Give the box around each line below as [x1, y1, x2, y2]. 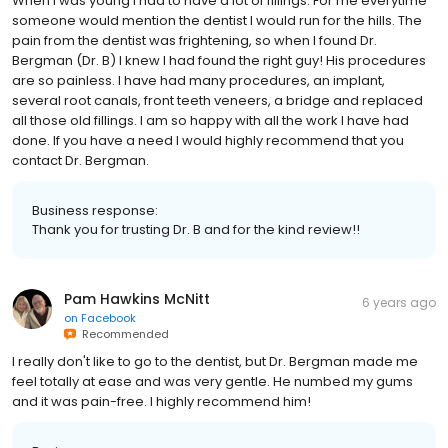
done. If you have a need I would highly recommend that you [12, 131, 404, 151]
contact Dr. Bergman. [12, 151, 149, 171]
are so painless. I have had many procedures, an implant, [12, 71, 385, 91]
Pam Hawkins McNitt [64, 289, 210, 310]
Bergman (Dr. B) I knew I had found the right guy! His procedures [12, 51, 426, 71]
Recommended [76, 326, 169, 343]
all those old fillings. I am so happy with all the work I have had [12, 111, 409, 131]
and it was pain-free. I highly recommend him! [12, 392, 311, 412]
